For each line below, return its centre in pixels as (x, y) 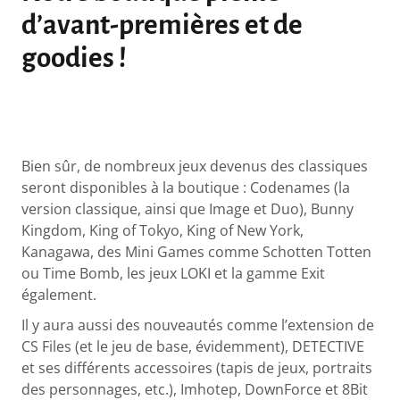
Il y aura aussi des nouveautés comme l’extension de (198, 325)
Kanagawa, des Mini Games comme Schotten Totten (197, 251)
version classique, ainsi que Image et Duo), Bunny (188, 208)
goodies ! (75, 59)
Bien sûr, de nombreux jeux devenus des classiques (195, 166)
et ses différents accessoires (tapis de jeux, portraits (197, 367)
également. (61, 294)
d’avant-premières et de (162, 26)
